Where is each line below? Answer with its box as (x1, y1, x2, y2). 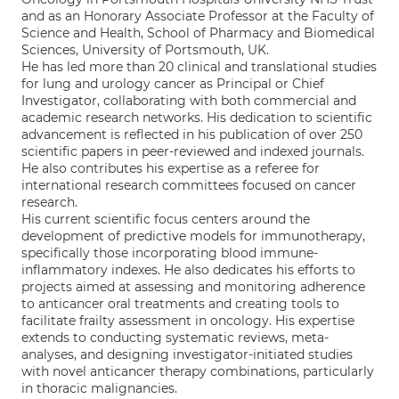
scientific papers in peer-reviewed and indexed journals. (21, 143, 364, 159)
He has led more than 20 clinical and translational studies (21, 59, 377, 75)
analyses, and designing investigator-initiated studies (21, 346, 353, 362)
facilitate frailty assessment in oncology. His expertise (21, 313, 354, 329)
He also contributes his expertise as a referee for (21, 160, 320, 176)
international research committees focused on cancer (21, 177, 356, 193)
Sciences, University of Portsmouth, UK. (21, 42, 269, 58)
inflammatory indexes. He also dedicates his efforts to (21, 262, 355, 278)
